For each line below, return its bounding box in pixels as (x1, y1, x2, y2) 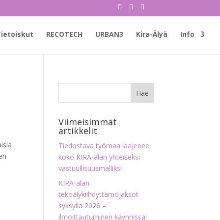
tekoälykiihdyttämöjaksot (58, 190, 139, 199)
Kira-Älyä (136, 29, 167, 39)
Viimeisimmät (58, 116, 117, 128)
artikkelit (58, 125, 98, 137)
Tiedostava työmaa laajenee (58, 141, 150, 150)
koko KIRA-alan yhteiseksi (58, 152, 140, 162)
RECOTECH (46, 29, 82, 39)
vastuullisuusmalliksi (58, 164, 122, 173)
